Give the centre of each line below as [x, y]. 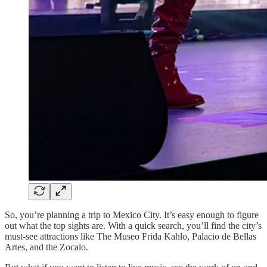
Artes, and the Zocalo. [46, 247]
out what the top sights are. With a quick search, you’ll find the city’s [133, 225]
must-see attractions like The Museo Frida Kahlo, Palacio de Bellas [131, 236]
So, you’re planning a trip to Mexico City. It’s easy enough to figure [132, 215]
